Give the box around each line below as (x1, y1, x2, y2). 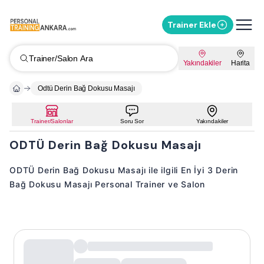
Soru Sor (120, 118, 144, 124)
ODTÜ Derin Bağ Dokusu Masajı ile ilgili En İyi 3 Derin (9, 165, 239, 175)
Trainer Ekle (167, 19, 216, 30)
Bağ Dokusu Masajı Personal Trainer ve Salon (9, 179, 205, 189)
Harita (230, 59, 250, 67)
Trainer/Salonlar (31, 118, 73, 124)
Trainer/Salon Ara (29, 54, 93, 63)
